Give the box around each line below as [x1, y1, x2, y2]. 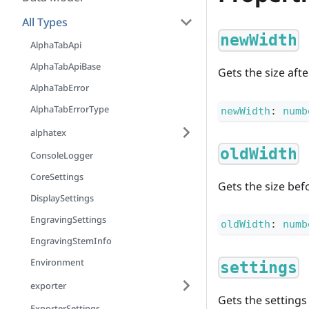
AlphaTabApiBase [30, 60, 101, 72]
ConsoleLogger [30, 149, 93, 161]
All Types [22, 14, 68, 30]
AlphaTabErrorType [30, 103, 109, 115]
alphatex [30, 126, 66, 139]
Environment [30, 256, 84, 268]
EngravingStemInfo [30, 235, 112, 247]
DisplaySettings [30, 192, 94, 204]
